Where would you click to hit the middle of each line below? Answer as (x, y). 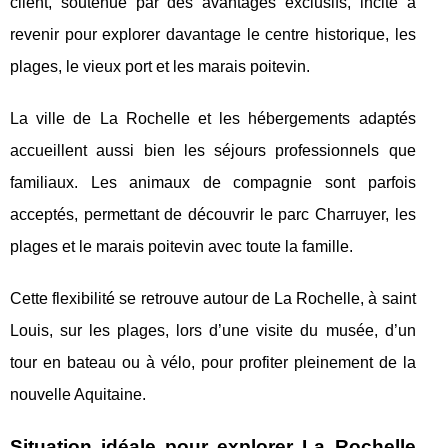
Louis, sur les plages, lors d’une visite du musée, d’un (213, 330)
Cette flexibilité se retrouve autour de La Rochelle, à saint (213, 298)
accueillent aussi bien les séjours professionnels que (213, 150)
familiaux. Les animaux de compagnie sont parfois (213, 182)
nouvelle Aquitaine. (78, 394)
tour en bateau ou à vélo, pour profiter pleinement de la (213, 362)
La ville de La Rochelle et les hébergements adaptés (213, 118)
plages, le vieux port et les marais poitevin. (160, 66)
